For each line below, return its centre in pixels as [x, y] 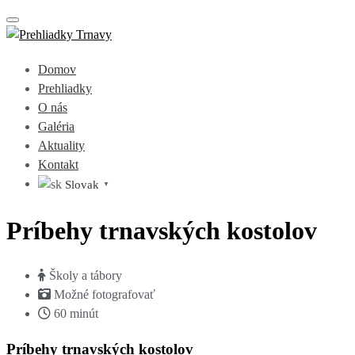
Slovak [82, 185]
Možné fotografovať [105, 295]
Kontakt [58, 164]
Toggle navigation [52, 25]
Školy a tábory [86, 276]
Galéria [56, 126]
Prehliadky [65, 88]
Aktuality [61, 145]
